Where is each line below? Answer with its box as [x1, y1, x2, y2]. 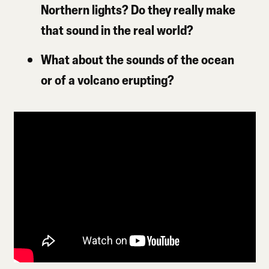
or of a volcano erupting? [41, 70, 175, 88]
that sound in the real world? [41, 20, 194, 38]
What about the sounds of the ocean [41, 50, 235, 68]
